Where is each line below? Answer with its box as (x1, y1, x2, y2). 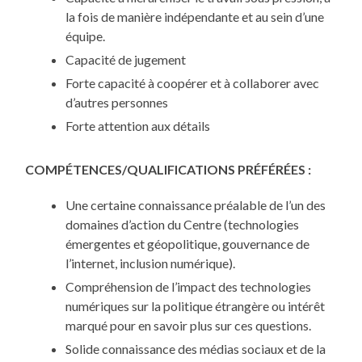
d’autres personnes (65, 95, 169, 111)
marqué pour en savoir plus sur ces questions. (65, 318, 312, 334)
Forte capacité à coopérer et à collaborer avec (65, 75, 320, 91)
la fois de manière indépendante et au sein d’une (65, 9, 325, 25)
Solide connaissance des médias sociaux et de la (65, 341, 326, 357)
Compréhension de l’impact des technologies (65, 279, 312, 295)
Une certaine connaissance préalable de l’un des (65, 197, 326, 213)
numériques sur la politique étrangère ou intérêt (65, 298, 326, 314)
